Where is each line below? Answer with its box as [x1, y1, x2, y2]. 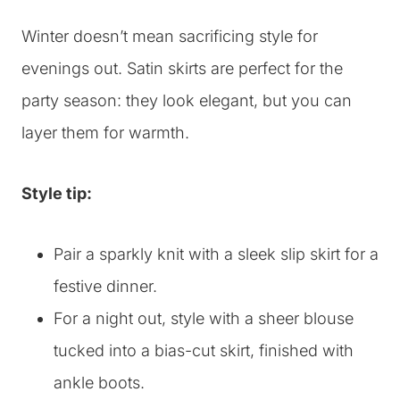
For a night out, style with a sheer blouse [54, 309, 354, 328]
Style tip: [21, 184, 92, 203]
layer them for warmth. [21, 123, 189, 142]
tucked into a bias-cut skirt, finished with [54, 341, 354, 360]
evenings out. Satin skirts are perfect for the [21, 59, 343, 78]
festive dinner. [54, 277, 157, 296]
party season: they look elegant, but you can [21, 91, 352, 110]
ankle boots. [54, 373, 145, 392]
